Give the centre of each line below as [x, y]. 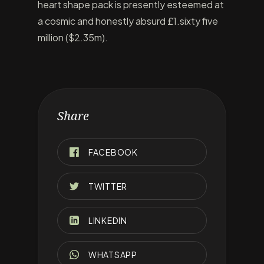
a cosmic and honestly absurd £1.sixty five [128, 21]
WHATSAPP [113, 255]
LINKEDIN [108, 220]
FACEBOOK [113, 152]
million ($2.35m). [73, 37]
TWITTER [108, 186]
